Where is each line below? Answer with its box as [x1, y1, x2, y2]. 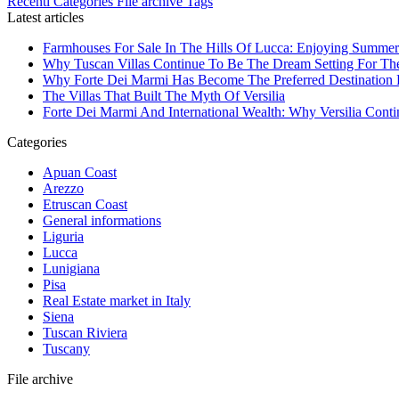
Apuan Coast [43, 165, 117, 180]
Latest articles [7, 10, 84, 25]
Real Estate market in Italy [43, 293, 191, 308]
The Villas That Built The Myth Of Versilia [43, 88, 285, 103]
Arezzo [43, 181, 84, 196]
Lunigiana [43, 261, 100, 276]
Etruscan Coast [43, 197, 127, 212]
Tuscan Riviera [43, 325, 127, 340]
